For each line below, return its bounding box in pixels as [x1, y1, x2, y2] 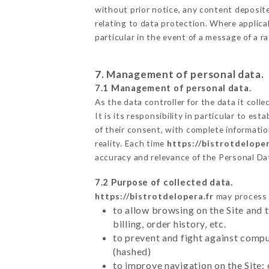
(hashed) [112, 245, 151, 257]
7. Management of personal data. [94, 67, 264, 80]
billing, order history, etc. [112, 217, 226, 229]
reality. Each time [94, 138, 167, 148]
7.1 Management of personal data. [94, 82, 252, 93]
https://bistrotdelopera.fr [94, 190, 214, 201]
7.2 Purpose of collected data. [94, 177, 233, 187]
